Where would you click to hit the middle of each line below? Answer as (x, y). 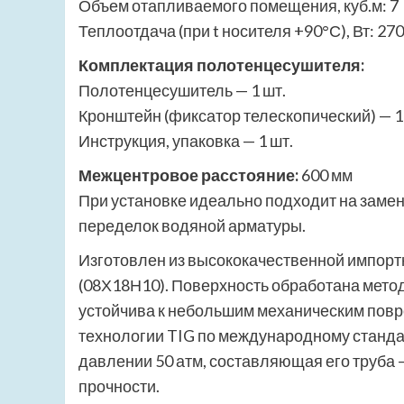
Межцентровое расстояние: (188, 175)
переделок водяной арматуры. (192, 226)
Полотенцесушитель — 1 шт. (182, 91)
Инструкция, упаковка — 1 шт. (186, 141)
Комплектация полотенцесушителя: (221, 65)
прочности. (119, 386)
